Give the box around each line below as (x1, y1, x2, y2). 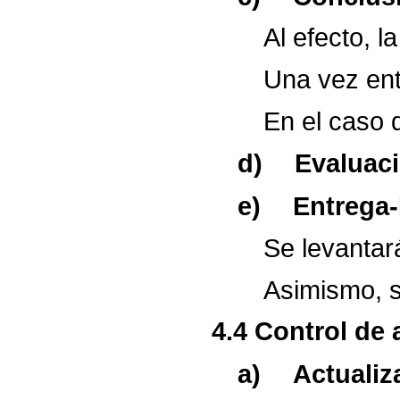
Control (254, 316, 348, 346)
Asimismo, (262, 274, 382, 304)
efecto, (292, 22, 371, 53)
